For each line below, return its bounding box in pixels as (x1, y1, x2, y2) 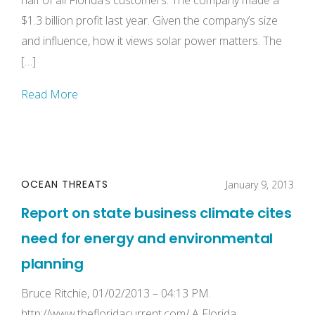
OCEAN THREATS (21, 177, 108, 191)
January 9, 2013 (226, 178, 294, 191)
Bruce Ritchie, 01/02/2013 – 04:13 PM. (21, 285, 211, 301)
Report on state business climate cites (21, 203, 292, 223)
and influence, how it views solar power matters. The (21, 33, 282, 49)
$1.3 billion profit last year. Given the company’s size (21, 13, 278, 28)
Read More (21, 86, 78, 102)
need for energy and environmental (21, 229, 274, 248)
